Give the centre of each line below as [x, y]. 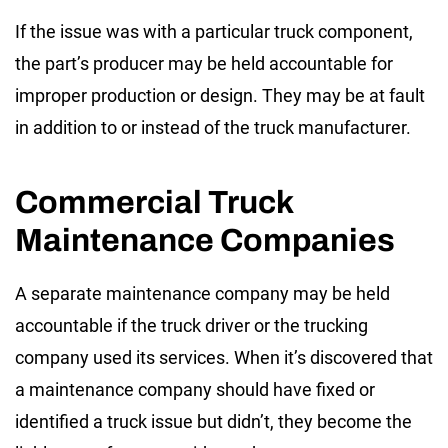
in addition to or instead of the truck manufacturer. [213, 128]
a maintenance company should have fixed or [195, 390]
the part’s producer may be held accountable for [204, 64]
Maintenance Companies [205, 241]
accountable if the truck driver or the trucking [191, 326]
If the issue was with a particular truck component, [214, 32]
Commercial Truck [154, 203]
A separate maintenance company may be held [202, 294]
